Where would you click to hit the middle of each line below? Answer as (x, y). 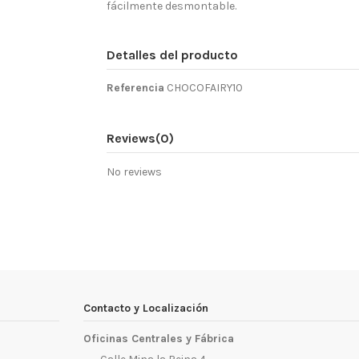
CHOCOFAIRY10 (205, 87)
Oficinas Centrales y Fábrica (159, 338)
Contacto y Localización (146, 309)
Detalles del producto (173, 54)
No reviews (135, 172)
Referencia (136, 87)
